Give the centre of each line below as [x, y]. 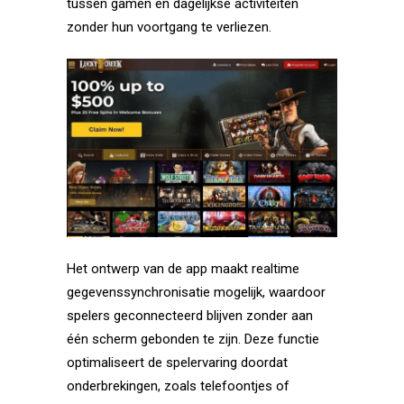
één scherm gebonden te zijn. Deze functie [193, 340]
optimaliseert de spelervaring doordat [177, 363]
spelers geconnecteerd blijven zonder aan [190, 316]
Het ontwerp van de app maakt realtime [183, 269]
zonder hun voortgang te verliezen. [169, 27]
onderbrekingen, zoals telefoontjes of [178, 386]
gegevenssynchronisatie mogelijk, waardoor [196, 293]
